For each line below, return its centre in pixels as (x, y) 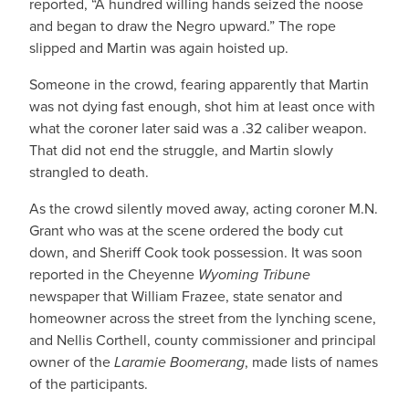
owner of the (72, 362)
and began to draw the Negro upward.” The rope (183, 26)
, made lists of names (311, 362)
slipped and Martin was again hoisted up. (159, 48)
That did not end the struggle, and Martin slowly (181, 150)
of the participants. (89, 384)
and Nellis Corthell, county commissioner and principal (203, 340)
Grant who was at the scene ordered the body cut (186, 231)
